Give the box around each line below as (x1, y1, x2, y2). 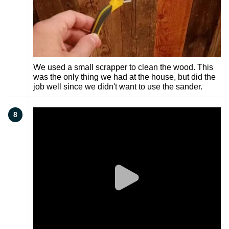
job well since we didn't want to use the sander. (33, 82, 202, 91)
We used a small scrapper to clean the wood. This (33, 62, 213, 72)
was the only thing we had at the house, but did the (33, 72, 216, 81)
